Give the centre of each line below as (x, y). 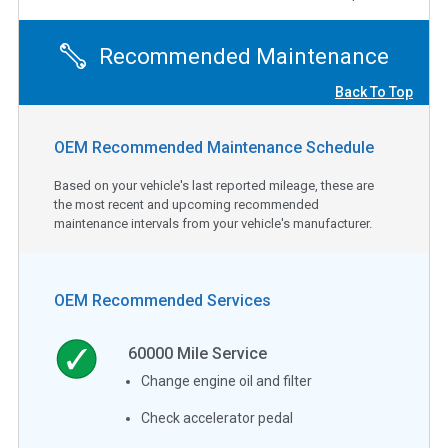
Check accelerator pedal (217, 417)
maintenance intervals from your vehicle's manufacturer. (213, 223)
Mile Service (220, 353)
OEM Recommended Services (162, 300)
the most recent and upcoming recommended (186, 204)
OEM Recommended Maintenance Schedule (214, 147)
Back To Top (374, 91)
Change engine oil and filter (227, 380)
